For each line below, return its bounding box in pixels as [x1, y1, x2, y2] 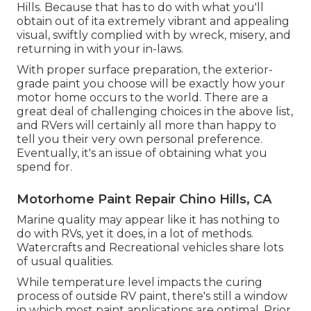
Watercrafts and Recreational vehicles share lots [17, 241, 283, 255]
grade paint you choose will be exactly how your [17, 77, 285, 91]
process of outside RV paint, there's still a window [17, 289, 287, 303]
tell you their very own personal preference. [17, 133, 262, 146]
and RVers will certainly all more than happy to [17, 119, 276, 133]
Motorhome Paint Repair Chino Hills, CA [17, 192, 271, 208]
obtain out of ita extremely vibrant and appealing [17, 15, 289, 28]
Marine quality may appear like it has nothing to [17, 213, 280, 227]
